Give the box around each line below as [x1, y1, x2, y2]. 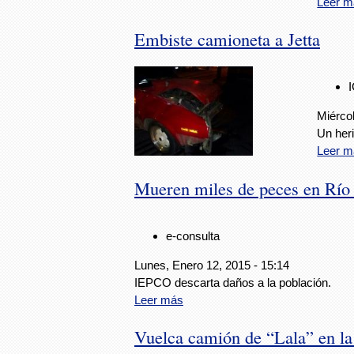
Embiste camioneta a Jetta [134, 26, 320, 51]
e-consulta [166, 229, 220, 243]
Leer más [134, 293, 183, 307]
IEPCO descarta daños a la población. [134, 276, 331, 290]
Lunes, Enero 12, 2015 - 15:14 [134, 258, 289, 273]
